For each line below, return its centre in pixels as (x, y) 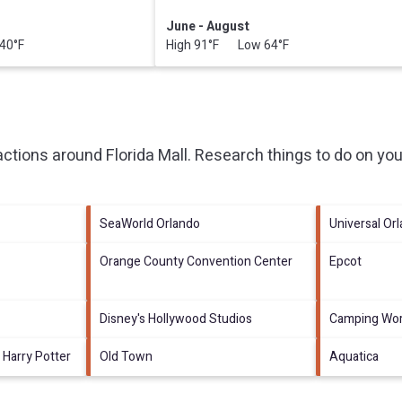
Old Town (126, 356)
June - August (208, 26)
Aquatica (354, 356)
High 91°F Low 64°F (228, 45)
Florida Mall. (149, 155)
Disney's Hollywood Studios (175, 319)
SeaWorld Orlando (149, 223)
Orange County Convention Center (196, 261)
